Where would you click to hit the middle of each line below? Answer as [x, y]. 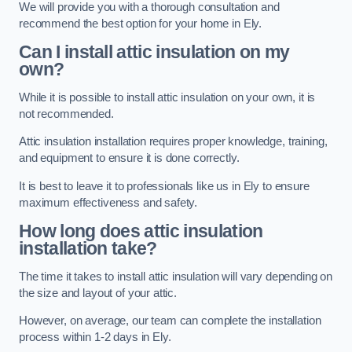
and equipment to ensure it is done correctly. [129, 158]
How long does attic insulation [141, 231]
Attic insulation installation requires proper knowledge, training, [173, 142]
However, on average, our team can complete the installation [170, 321]
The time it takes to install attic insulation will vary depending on [176, 276]
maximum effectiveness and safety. [108, 202]
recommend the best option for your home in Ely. [141, 23]
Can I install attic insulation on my [154, 52]
